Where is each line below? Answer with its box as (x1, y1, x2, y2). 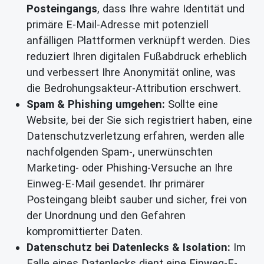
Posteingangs (27, 2, 97, 15)
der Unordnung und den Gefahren (27, 209, 186, 222)
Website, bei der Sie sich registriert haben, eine (27, 114, 252, 127)
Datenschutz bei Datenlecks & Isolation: (27, 241, 230, 254)
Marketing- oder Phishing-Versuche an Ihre (27, 161, 233, 174)
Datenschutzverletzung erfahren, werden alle (27, 130, 245, 143)
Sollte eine (165, 98, 218, 111)
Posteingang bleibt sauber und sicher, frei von (27, 193, 247, 206)
